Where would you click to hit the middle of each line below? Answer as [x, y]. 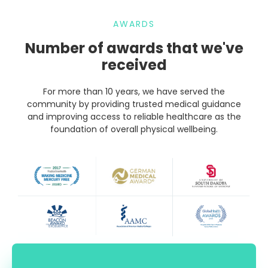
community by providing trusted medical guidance [134, 104]
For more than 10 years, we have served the [134, 91]
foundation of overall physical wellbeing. [134, 129]
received [134, 65]
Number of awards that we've [134, 48]
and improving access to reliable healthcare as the [134, 116]
